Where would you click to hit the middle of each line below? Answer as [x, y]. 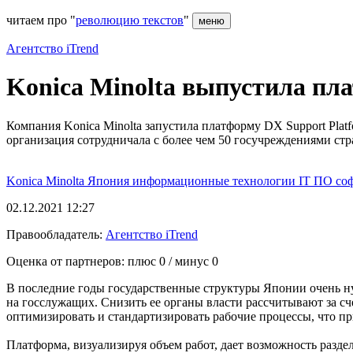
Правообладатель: [56, 234]
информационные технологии [216, 180]
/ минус [189, 261]
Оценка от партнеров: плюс [83, 261]
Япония [110, 180]
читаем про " [41, 20]
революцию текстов [130, 20]
